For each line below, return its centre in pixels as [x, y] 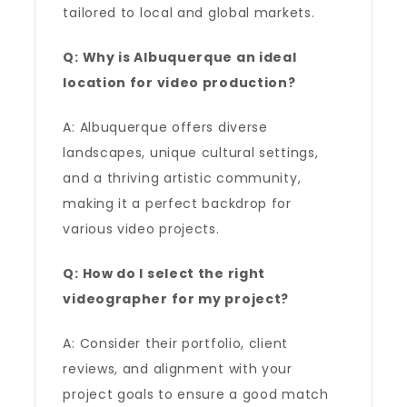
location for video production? [179, 83]
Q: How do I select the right [164, 273]
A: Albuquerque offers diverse [165, 127]
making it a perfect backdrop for [177, 203]
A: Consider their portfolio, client [175, 343]
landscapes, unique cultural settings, [191, 153]
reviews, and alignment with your [178, 369]
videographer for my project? [176, 299]
